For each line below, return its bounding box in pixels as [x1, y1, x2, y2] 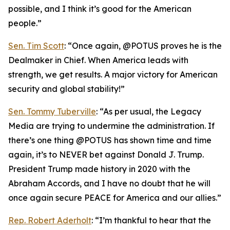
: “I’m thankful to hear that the [91, 215, 211, 225]
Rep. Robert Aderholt [8, 215, 91, 225]
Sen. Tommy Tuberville [8, 106, 96, 117]
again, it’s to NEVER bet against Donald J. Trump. [8, 149, 204, 160]
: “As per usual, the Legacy [96, 106, 201, 117]
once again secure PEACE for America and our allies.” [8, 193, 221, 203]
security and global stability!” [8, 84, 125, 94]
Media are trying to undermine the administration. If [8, 121, 215, 131]
